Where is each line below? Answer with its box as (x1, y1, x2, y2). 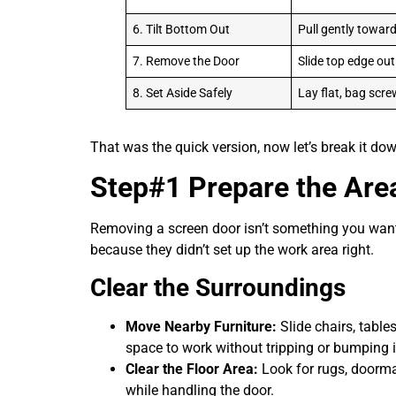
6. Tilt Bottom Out (133, 21, 231, 37)
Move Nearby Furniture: (126, 318, 277, 336)
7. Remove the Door (133, 53, 240, 69)
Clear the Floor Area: (126, 361, 258, 378)
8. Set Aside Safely (133, 85, 233, 101)
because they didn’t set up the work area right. (90, 241, 374, 259)
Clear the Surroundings (90, 273, 346, 303)
